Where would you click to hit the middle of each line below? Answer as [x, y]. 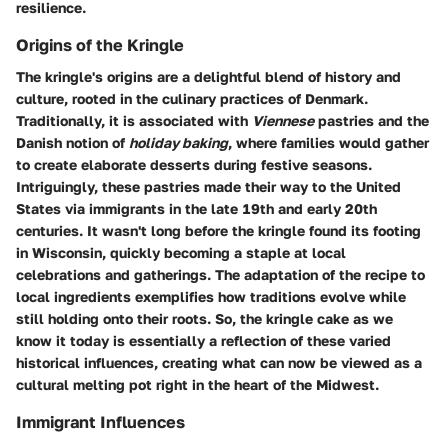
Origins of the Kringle [100, 44]
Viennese [283, 120]
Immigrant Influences [100, 421]
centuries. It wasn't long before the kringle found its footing [218, 230]
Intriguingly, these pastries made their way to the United [208, 186]
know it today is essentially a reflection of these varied [203, 340]
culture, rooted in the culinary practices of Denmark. [192, 98]
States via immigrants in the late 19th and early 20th [196, 208]
